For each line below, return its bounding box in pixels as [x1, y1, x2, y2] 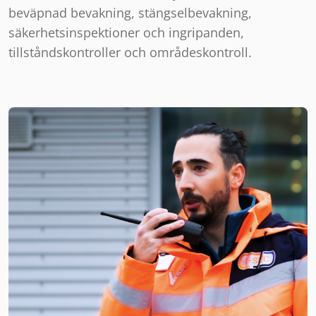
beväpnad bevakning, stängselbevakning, [8, 4, 252, 21]
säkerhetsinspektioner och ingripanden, [8, 24, 244, 41]
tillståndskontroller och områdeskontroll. [8, 44, 252, 61]
